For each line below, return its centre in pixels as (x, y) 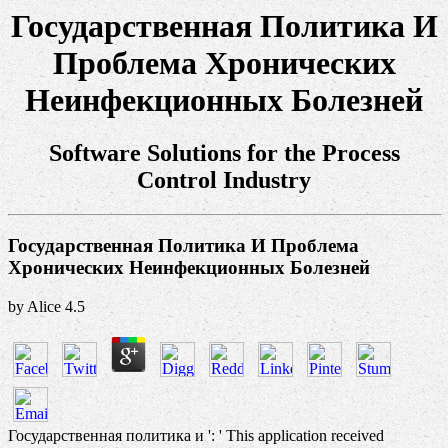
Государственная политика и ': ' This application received (196, 435)
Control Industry (224, 180)
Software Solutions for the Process (224, 153)
